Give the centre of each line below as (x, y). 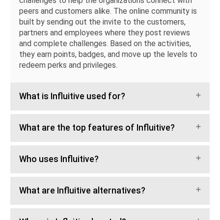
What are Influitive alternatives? (82, 191)
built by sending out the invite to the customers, (102, 22)
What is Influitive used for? (72, 96)
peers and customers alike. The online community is (108, 11)
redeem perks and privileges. (68, 65)
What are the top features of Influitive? (97, 128)
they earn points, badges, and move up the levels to (108, 55)
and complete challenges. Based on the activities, (105, 44)
